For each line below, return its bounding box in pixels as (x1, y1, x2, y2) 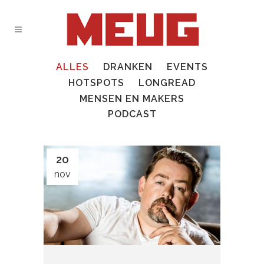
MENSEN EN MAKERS (80, 93, 184, 104)
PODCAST (107, 108, 157, 120)
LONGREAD (138, 77, 196, 88)
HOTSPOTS (68, 77, 124, 88)
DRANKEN (103, 61, 153, 72)
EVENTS (167, 61, 208, 72)
